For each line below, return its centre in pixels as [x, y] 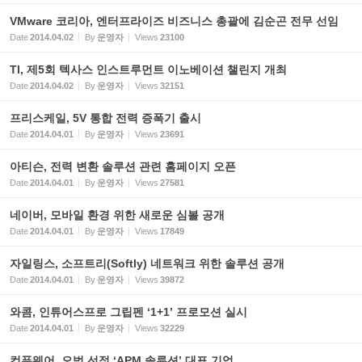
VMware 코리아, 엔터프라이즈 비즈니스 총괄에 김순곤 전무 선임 [174, 21]
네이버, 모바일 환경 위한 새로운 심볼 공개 [117, 215]
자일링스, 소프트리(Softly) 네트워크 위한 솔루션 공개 [147, 263]
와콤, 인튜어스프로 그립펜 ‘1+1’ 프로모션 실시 [128, 312]
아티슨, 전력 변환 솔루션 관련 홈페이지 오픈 [123, 166]
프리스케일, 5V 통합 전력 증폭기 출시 [105, 118]
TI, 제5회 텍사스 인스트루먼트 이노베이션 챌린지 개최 [148, 69]
